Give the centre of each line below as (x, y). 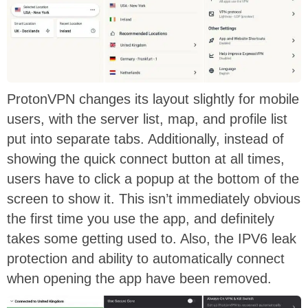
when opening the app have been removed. (139, 278)
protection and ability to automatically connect (146, 258)
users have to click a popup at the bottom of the (153, 178)
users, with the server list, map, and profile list (147, 119)
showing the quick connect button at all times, (146, 158)
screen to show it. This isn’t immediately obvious (154, 198)
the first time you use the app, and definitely (141, 218)
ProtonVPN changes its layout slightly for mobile (153, 99)
